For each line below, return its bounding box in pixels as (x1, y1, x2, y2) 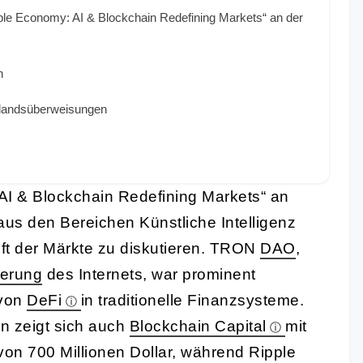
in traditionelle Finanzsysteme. (80, 291, 304, 309)
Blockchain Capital (129, 317, 267, 335)
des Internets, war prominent (42, 265, 256, 283)
